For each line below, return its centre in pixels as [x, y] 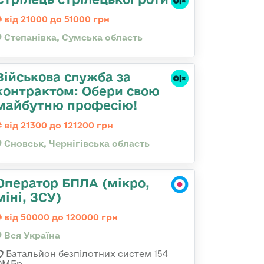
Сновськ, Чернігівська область [76, 143]
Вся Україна [31, 235]
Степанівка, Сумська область [72, 37]
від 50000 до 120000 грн [60, 217]
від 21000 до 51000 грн [56, 19]
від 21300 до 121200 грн [57, 125]
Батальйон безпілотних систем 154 [86, 254]
